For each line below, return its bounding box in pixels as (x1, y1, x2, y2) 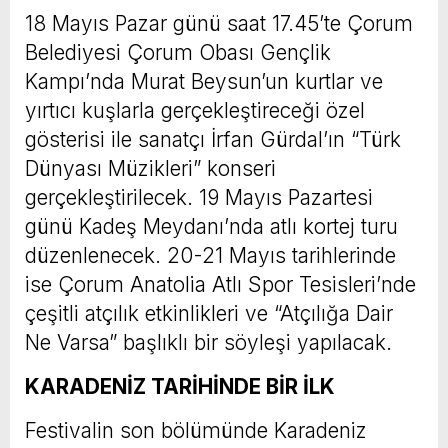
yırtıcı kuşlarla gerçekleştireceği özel (25, 98, 365, 123)
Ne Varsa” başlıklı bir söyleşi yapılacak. (25, 330, 392, 355)
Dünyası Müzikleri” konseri (25, 156, 276, 181)
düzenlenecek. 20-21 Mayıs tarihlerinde (25, 243, 396, 268)
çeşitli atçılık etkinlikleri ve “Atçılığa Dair (25, 301, 393, 326)
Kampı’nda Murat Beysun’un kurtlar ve (25, 69, 383, 94)
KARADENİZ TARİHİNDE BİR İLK (25, 374, 335, 399)
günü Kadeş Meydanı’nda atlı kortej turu (25, 214, 398, 239)
